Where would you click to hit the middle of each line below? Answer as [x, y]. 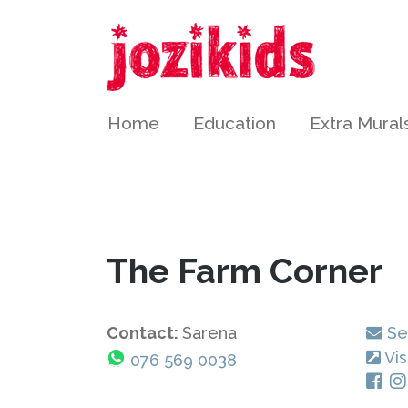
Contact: [144, 333]
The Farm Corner [245, 271]
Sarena [209, 333]
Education [235, 123]
